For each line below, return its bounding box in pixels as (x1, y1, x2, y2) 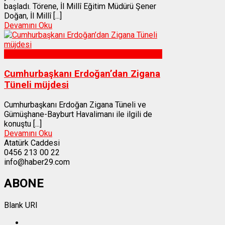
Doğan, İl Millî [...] (4, 11, 62, 21)
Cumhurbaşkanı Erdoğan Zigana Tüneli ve (4, 99, 146, 109)
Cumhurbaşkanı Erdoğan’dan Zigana (4, 68, 160, 79)
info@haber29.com (4, 157, 70, 167)
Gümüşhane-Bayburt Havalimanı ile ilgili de (4, 109, 152, 119)
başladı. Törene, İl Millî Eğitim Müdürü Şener (4, 2, 156, 12)
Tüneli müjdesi (4, 79, 69, 90)
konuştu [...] (4, 119, 42, 129)
